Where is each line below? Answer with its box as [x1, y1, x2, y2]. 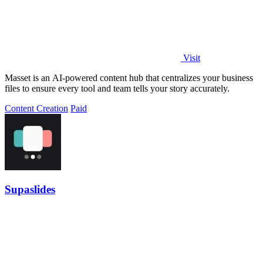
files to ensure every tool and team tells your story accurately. [5, 83, 230, 93]
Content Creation [5, 103, 68, 113]
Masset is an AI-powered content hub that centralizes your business [5, 72, 253, 83]
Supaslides [5, 183, 55, 196]
